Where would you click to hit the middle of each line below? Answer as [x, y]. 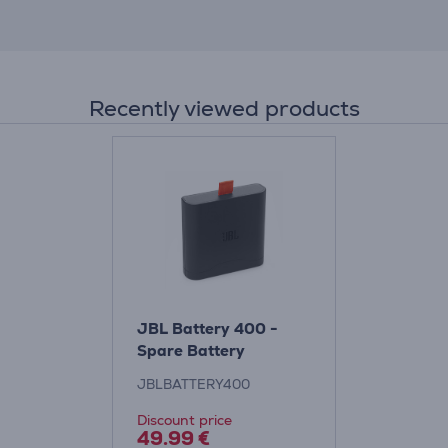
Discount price [184, 420]
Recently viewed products [224, 108]
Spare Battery [191, 350]
